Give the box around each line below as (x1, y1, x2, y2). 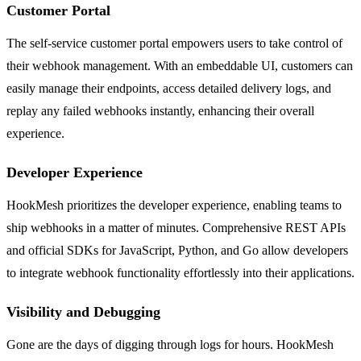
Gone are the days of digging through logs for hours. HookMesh (6, 338, 334, 352)
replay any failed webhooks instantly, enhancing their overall (6, 104, 314, 118)
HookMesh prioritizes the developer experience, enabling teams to (6, 198, 342, 213)
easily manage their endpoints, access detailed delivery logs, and (6, 81, 331, 96)
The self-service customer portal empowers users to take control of (6, 36, 342, 51)
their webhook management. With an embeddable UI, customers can (6, 59, 353, 73)
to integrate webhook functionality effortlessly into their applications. (6, 266, 355, 280)
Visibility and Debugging (6, 304, 160, 321)
